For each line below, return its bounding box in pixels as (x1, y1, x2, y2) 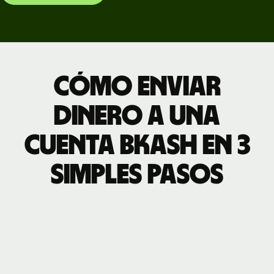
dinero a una (54, 102, 220, 130)
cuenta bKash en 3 (24, 131, 250, 160)
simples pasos (51, 160, 223, 189)
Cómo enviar (53, 72, 221, 101)
